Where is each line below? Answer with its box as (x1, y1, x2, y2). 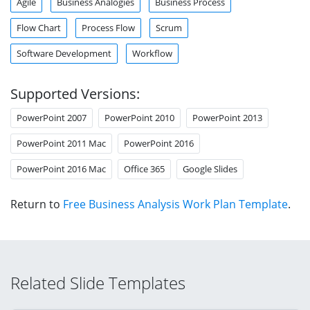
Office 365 (124, 162, 165, 175)
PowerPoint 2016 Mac (17, 162, 106, 175)
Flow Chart (17, 21, 61, 34)
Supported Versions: (10, 84, 140, 103)
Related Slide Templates (10, 271, 185, 294)
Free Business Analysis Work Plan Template (63, 196, 288, 212)
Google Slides (183, 162, 237, 175)
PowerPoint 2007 (17, 111, 86, 124)
